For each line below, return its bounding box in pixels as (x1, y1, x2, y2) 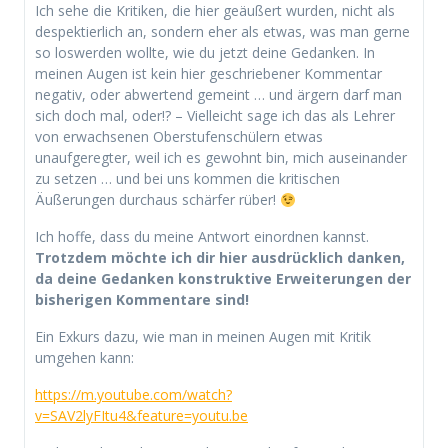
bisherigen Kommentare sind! (35, 290, 249, 310)
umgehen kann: (35, 348, 134, 368)
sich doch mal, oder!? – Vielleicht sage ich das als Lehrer (35, 106, 395, 126)
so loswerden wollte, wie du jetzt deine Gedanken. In (35, 43, 375, 63)
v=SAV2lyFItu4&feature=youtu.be (35, 406, 248, 426)
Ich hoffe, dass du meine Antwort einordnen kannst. (35, 227, 369, 247)
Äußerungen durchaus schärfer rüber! (35, 190, 280, 210)
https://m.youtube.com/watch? (35, 385, 232, 405)
